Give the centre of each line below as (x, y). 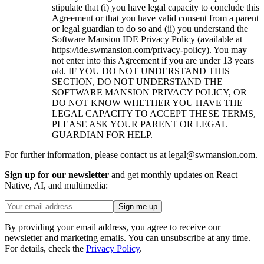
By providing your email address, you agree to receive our (113, 227)
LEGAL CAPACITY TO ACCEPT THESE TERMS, (154, 114)
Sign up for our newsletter (57, 175)
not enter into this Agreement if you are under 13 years (153, 61)
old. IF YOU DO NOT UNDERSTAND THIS (141, 71)
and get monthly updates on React (173, 175)
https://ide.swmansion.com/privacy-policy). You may (149, 50)
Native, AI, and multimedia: (56, 186)
